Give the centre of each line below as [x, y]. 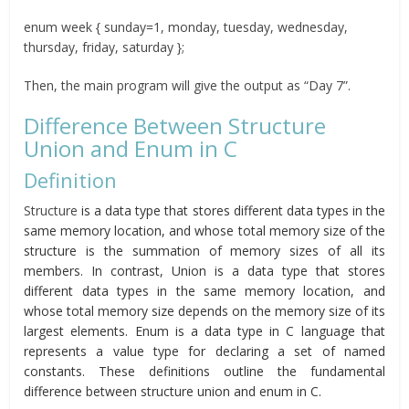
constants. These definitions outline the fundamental [204, 372]
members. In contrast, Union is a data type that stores [204, 271]
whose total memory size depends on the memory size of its [204, 311]
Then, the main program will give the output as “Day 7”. [188, 86]
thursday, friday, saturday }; [105, 47]
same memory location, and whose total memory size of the [204, 231]
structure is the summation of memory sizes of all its [204, 251]
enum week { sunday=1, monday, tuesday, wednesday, [186, 27]
